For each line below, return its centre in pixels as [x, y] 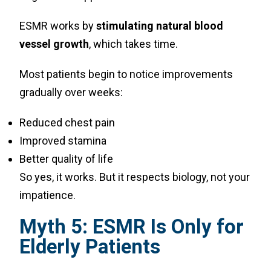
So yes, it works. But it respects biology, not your [135, 177]
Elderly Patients [90, 247]
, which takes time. [134, 44]
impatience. [48, 195]
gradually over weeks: [71, 92]
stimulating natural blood [160, 26]
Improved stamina [63, 141]
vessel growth [54, 44]
